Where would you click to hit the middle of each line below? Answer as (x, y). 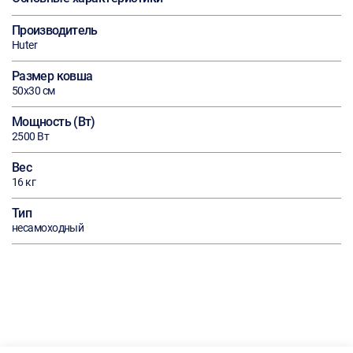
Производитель (55, 30)
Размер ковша (52, 76)
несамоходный (48, 228)
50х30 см (33, 91)
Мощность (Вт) (54, 122)
